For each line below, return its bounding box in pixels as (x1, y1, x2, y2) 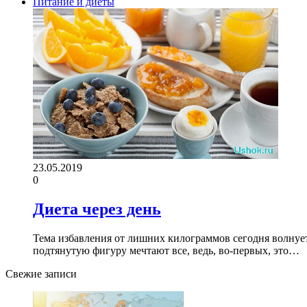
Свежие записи (5, 267, 77, 280)
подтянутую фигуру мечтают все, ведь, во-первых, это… (33, 244, 299, 256)
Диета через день (33, 199, 161, 218)
